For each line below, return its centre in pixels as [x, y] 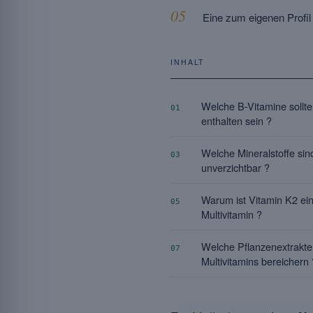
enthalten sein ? [236, 121]
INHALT [188, 62]
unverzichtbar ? [235, 167]
